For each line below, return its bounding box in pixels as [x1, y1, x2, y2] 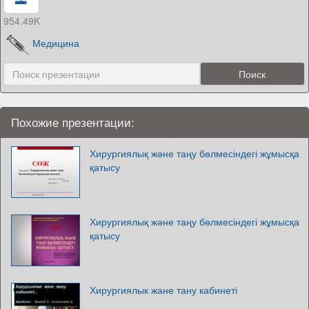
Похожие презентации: [11, 113, 134, 130]
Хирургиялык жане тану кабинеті [90, 282, 237, 297]
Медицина [32, 36, 80, 50]
